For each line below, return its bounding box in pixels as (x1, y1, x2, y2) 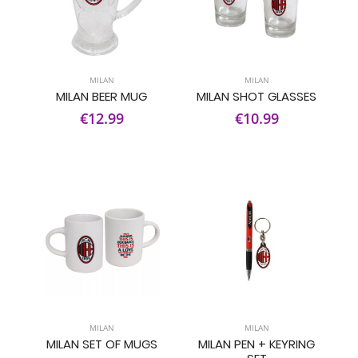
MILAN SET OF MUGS (46, 336, 157, 352)
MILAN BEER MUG (56, 88, 147, 105)
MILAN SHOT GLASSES (197, 88, 316, 105)
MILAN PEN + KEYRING (198, 336, 315, 352)
